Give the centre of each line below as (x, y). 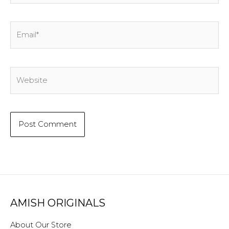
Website (25, 73)
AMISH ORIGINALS (58, 203)
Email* (21, 28)
